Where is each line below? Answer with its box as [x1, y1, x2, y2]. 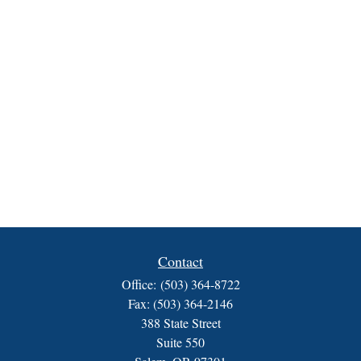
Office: [121, 276, 160, 293]
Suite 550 [156, 334, 205, 351]
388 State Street [140, 314, 221, 331]
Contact [158, 251, 203, 271]
